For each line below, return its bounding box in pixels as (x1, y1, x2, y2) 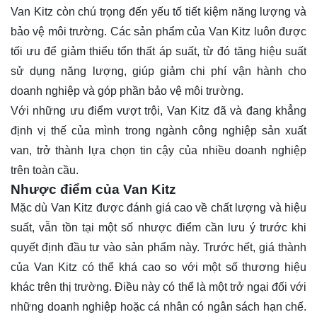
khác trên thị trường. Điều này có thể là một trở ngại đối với (11, 280, 306, 293)
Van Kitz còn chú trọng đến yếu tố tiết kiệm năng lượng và (11, 5, 306, 18)
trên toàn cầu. (11, 163, 79, 176)
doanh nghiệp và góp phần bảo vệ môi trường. (11, 84, 246, 97)
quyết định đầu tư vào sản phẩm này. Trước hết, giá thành (11, 241, 306, 253)
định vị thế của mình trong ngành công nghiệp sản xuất (11, 124, 306, 137)
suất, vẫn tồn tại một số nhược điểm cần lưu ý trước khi (11, 221, 306, 234)
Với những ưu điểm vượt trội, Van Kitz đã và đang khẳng (11, 104, 306, 117)
